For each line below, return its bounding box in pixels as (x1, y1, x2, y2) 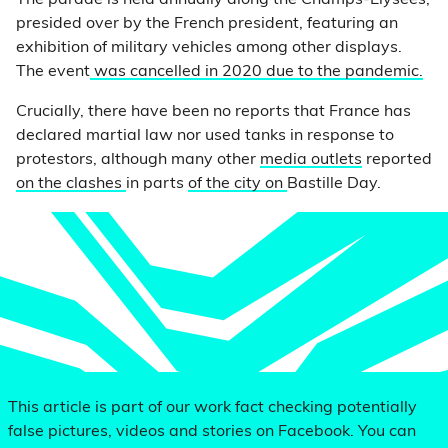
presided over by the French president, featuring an (16, 16, 398, 32)
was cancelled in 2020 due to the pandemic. (90, 64, 423, 80)
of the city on (188, 176, 287, 192)
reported (362, 152, 432, 168)
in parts (126, 176, 188, 192)
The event (16, 64, 90, 80)
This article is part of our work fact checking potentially (8, 400, 417, 416)
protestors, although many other (16, 152, 260, 168)
